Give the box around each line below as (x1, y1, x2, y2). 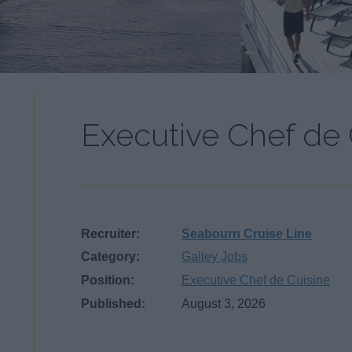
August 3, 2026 (181, 297, 266, 311)
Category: (81, 250, 141, 264)
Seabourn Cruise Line (181, 226, 313, 240)
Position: (81, 273, 135, 288)
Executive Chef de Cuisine (181, 273, 331, 288)
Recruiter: (81, 226, 141, 240)
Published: (81, 297, 146, 311)
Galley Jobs (181, 250, 248, 264)
